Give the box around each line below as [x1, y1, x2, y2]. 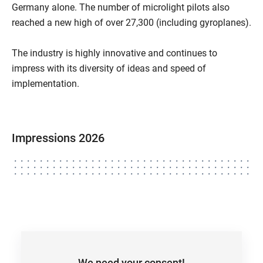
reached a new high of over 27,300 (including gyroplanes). [12, 17, 251, 28]
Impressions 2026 [12, 131, 104, 145]
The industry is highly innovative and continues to [12, 48, 217, 59]
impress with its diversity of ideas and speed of [12, 63, 206, 74]
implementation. [12, 78, 79, 89]
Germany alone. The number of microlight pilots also [12, 2, 230, 13]
